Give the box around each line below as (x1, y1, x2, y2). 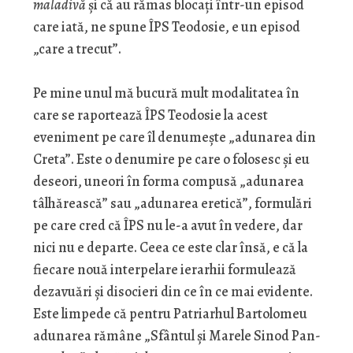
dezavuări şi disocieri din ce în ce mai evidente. (32, 282, 313, 302)
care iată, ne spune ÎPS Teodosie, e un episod (32, 17, 300, 37)
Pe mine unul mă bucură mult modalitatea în (32, 84, 299, 103)
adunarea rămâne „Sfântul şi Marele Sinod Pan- (32, 326, 321, 346)
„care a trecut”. (32, 39, 121, 59)
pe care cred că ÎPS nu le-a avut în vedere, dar (32, 216, 303, 236)
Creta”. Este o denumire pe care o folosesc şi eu (32, 150, 310, 169)
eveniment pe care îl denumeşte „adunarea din (32, 128, 316, 147)
